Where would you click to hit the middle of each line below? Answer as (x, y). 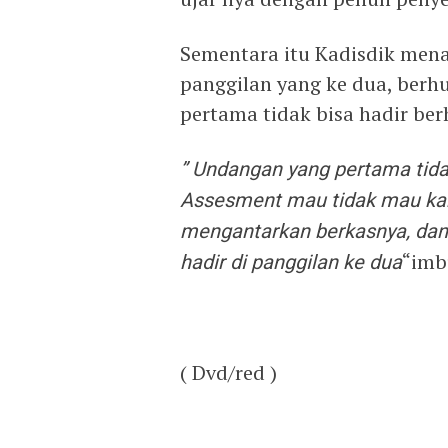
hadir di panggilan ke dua (291, 262)
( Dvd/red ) (228, 372)
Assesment (230, 200)
